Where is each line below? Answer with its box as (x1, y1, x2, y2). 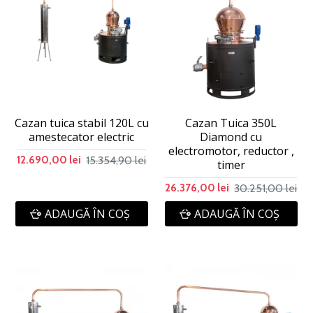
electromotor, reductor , (168, 143, 294, 159)
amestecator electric (29, 129, 135, 145)
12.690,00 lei (17, 154, 82, 166)
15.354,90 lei (86, 153, 147, 167)
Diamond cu (200, 129, 263, 145)
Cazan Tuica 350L (185, 115, 277, 131)
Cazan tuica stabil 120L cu (15, 115, 149, 131)
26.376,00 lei (165, 182, 230, 194)
